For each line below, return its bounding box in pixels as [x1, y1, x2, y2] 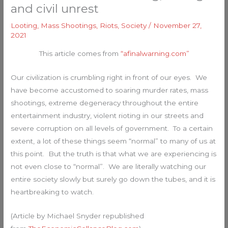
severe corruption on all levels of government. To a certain [11, 124, 213, 132]
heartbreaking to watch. [11, 187, 94, 196]
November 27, [153, 21, 202, 30]
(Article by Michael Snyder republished [11, 211, 145, 220]
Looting [11, 21, 38, 30]
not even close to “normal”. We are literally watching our [11, 162, 207, 170]
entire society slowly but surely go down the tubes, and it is [11, 175, 216, 183]
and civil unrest [11, 2, 99, 16]
